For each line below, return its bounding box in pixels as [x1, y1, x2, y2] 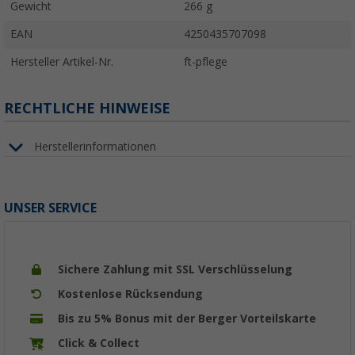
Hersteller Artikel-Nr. [10, 55, 113, 68]
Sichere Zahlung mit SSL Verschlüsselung [58, 262, 292, 276]
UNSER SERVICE [4, 200, 97, 216]
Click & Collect [58, 336, 139, 349]
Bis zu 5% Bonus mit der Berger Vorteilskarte [58, 311, 316, 325]
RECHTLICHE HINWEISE [4, 99, 170, 116]
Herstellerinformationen [34, 140, 156, 154]
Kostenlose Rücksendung [58, 287, 203, 300]
